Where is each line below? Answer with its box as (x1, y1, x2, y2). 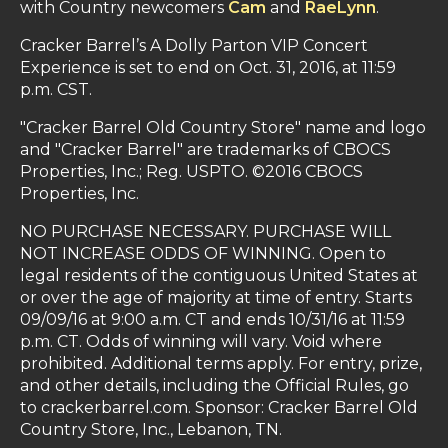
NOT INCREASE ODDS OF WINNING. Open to (20, 244, 386, 264)
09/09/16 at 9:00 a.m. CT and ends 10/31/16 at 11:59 (20, 310, 405, 330)
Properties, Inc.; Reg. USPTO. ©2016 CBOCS (20, 162, 363, 182)
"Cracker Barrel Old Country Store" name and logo (20, 118, 426, 138)
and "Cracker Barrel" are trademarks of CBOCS (20, 140, 391, 160)
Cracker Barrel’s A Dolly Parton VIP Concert (20, 36, 368, 56)
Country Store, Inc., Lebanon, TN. (20, 420, 282, 440)
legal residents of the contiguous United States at (20, 266, 418, 286)
